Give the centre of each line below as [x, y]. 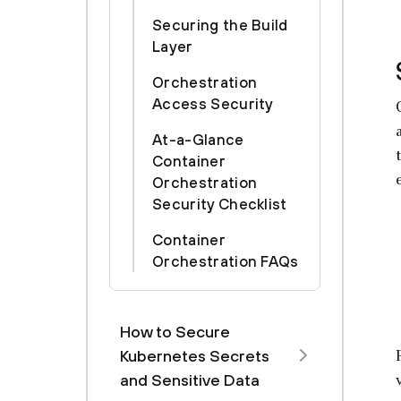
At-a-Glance [198, 140]
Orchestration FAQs [226, 261]
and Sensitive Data [190, 380]
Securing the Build [220, 25]
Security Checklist [220, 204]
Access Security [213, 104]
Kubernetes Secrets [195, 356]
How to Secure [175, 332]
